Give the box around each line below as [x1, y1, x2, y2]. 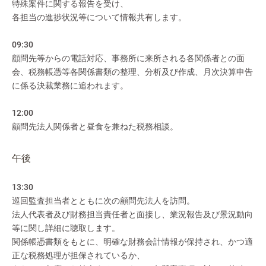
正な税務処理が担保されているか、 [12, 251, 145, 260]
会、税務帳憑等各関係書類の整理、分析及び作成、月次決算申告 [12, 67, 253, 77]
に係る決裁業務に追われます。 [12, 81, 128, 90]
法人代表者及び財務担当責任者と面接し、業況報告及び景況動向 [12, 210, 253, 219]
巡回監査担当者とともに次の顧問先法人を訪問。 [12, 196, 195, 205]
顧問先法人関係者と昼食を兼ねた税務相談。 [12, 122, 178, 131]
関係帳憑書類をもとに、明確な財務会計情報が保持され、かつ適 [12, 237, 253, 246]
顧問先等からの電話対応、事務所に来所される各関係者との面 [12, 53, 245, 63]
